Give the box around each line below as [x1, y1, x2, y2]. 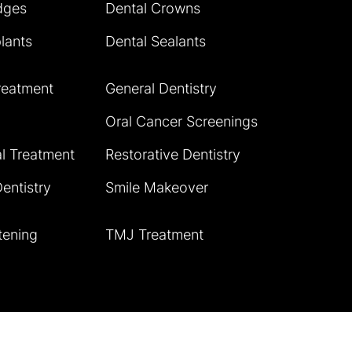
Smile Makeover [104, 179, 208, 196]
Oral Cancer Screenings [104, 113, 258, 130]
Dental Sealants [104, 33, 206, 49]
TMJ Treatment [104, 226, 203, 243]
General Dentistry [104, 80, 217, 97]
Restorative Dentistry [104, 146, 240, 163]
